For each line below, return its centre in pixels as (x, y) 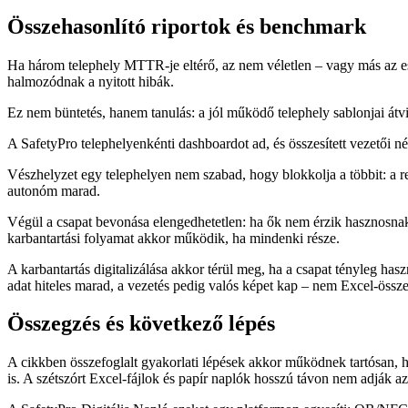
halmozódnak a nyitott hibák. (91, 81)
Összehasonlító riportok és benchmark (187, 26)
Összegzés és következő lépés (141, 324)
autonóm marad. (54, 190)
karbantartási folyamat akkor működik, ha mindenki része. (173, 238)
